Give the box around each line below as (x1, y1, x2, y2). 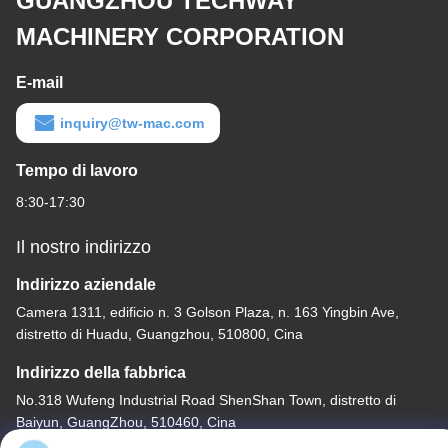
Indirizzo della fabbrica (16, 364, 186, 382)
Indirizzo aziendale (16, 276, 156, 294)
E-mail (16, 74, 63, 92)
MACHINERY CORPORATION (16, 23, 344, 51)
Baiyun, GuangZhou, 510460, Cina (16, 414, 236, 431)
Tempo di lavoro (16, 162, 138, 180)
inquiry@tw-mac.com (60, 115, 204, 132)
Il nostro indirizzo (16, 237, 151, 258)
